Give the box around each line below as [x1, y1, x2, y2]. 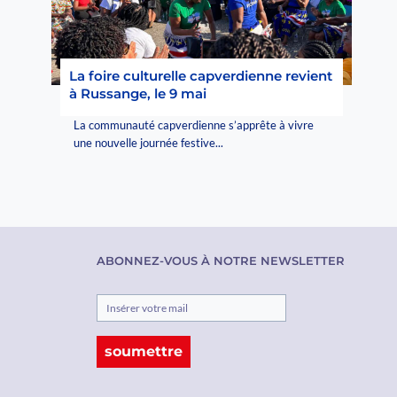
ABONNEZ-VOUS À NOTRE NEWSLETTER [97, 253, 345, 269]
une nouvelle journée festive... [74, 136, 224, 151]
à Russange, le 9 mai [69, 85, 207, 103]
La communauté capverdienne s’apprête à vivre [74, 118, 315, 133]
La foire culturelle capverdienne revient [69, 67, 333, 85]
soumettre [105, 343, 183, 361]
